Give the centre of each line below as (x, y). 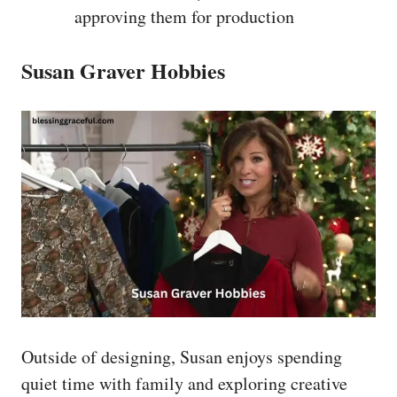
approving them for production (184, 16)
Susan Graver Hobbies (123, 70)
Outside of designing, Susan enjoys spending (182, 357)
